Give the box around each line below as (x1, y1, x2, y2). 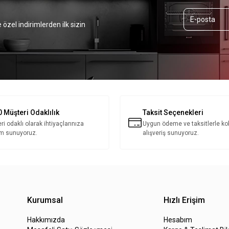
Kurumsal (27, 195, 63, 205)
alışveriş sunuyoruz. (143, 129, 199, 137)
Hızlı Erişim (164, 195, 205, 205)
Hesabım (164, 216, 192, 224)
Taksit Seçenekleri (143, 108, 203, 117)
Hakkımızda (27, 216, 65, 224)
